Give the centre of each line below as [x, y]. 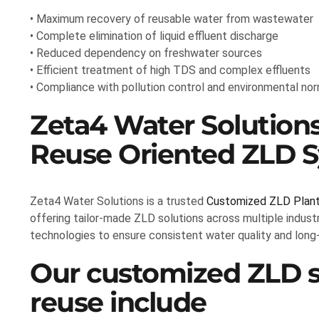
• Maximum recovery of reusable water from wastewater [172, 19]
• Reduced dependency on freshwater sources [146, 53]
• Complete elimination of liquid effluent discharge [154, 36]
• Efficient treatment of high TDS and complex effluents [170, 70]
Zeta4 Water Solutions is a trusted [118, 202]
